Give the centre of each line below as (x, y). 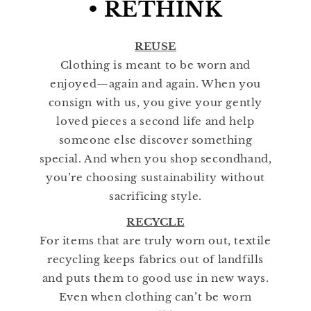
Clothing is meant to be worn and (155, 65)
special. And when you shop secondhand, (155, 159)
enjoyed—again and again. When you (155, 84)
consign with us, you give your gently (155, 103)
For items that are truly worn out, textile (155, 241)
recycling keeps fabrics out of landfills (155, 260)
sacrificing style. (155, 196)
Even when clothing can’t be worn (155, 297)
